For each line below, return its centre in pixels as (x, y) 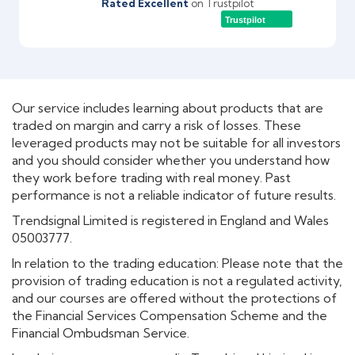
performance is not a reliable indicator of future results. (174, 195)
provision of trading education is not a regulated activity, (177, 280)
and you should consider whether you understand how (171, 160)
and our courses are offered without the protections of (174, 298)
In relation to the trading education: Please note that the (177, 263)
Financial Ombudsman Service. (101, 332)
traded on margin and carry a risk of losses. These (157, 125)
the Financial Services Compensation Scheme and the (170, 315)
